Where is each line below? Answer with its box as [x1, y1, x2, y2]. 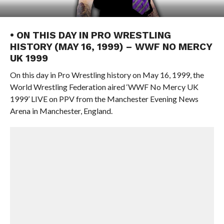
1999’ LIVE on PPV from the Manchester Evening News [9, 94, 198, 103]
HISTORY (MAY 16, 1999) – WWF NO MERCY [9, 41, 212, 52]
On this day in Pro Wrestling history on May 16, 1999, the [9, 70, 204, 79]
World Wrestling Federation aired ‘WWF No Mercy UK [9, 82, 198, 91]
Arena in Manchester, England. [9, 106, 112, 115]
